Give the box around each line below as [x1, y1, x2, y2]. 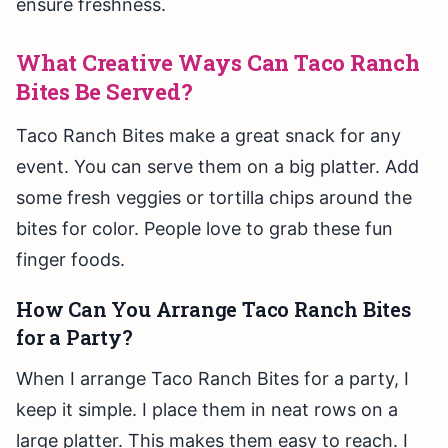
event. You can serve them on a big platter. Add [16, 156, 419, 178]
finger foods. [16, 249, 125, 271]
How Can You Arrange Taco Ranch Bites [16, 296, 411, 323]
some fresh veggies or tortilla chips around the [16, 187, 412, 209]
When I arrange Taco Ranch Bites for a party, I [16, 368, 409, 390]
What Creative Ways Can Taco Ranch [16, 48, 420, 78]
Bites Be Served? [16, 77, 193, 107]
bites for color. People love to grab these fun [16, 218, 393, 240]
